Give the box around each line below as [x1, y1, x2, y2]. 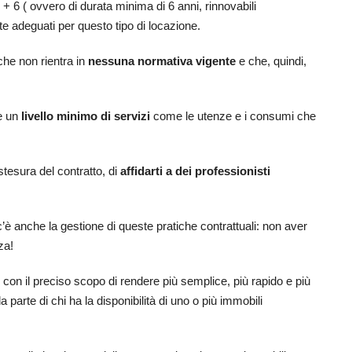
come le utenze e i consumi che [150, 109, 316, 123]
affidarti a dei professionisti [120, 164, 270, 178]
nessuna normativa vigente [88, 54, 236, 68]
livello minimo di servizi [21, 109, 150, 123]
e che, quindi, [236, 54, 306, 68]
